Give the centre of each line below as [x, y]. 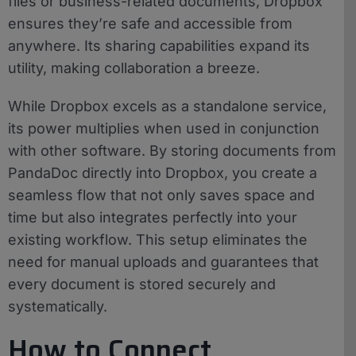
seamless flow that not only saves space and [161, 195]
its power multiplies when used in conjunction [164, 128]
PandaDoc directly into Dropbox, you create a [163, 172]
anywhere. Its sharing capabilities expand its [159, 45]
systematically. [58, 306]
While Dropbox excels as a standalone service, [167, 106]
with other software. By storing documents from [172, 150]
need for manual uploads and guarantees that [163, 261]
